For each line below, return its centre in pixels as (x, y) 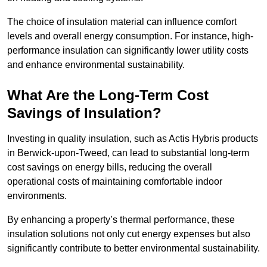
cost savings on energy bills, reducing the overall (110, 167)
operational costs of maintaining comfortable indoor (115, 182)
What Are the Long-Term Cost (108, 95)
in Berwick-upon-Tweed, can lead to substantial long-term (128, 153)
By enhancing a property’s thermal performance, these (121, 220)
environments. (37, 196)
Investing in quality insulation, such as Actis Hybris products (133, 139)
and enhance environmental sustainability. (96, 65)
